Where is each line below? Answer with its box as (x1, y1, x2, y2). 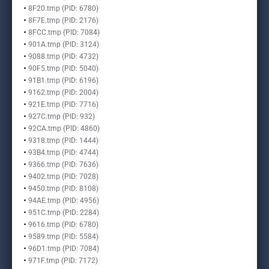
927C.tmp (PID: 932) (28, 112, 95, 121)
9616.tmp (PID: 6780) (28, 220, 98, 229)
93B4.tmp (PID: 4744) (28, 148, 98, 157)
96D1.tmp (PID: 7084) (28, 244, 99, 253)
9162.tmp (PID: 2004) (28, 88, 98, 97)
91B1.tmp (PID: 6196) (28, 76, 98, 85)
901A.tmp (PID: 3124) (28, 40, 99, 49)
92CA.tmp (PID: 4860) (28, 124, 100, 133)
